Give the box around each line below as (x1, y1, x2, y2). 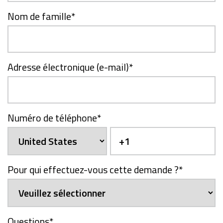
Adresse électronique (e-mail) (7, 59, 129, 75)
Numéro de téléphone (7, 110, 97, 125)
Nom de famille (7, 8, 71, 24)
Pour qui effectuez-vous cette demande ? (7, 161, 179, 177)
